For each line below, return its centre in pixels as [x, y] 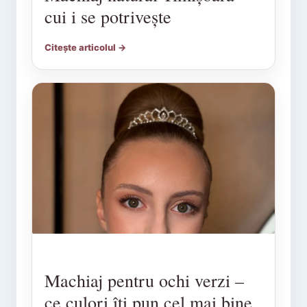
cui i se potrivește [108, 17]
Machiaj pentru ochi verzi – [144, 280]
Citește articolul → [85, 48]
